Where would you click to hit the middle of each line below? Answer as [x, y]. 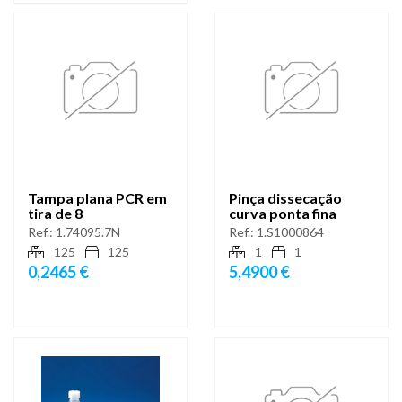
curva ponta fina [283, 213]
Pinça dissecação [285, 197]
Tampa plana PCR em [97, 197]
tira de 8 [55, 213]
